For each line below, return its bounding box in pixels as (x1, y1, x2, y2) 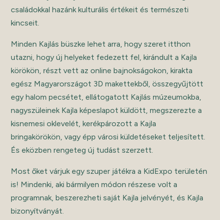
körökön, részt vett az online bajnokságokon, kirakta (11, 65, 193, 75)
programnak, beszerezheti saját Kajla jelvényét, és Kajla (11, 192, 204, 202)
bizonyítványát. (11, 206, 64, 216)
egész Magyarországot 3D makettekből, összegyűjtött (11, 79, 204, 88)
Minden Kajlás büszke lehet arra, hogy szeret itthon (11, 39, 191, 49)
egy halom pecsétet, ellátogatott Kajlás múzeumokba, (11, 92, 202, 102)
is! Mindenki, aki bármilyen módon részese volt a (11, 179, 178, 189)
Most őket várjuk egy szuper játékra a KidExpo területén (11, 166, 208, 176)
